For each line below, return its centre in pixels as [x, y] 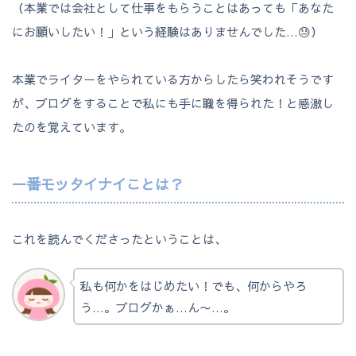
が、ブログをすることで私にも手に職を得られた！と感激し [173, 103]
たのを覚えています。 [72, 127]
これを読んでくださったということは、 [119, 238]
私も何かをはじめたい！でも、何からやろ [193, 285]
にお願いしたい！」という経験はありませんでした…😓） [167, 32]
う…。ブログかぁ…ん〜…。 [157, 307]
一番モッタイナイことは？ [98, 184]
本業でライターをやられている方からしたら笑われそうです [173, 79]
